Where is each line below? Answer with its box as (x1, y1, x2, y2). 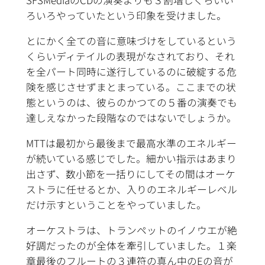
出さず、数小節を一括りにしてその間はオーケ (25, 166, 235, 181)
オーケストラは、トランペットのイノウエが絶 (25, 222, 237, 237)
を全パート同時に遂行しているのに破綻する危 (25, 64, 237, 79)
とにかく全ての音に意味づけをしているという (25, 34, 237, 49)
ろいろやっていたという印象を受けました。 (25, 8, 227, 23)
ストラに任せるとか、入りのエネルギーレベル (25, 182, 237, 196)
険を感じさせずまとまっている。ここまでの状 (25, 80, 236, 95)
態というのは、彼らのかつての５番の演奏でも (25, 95, 237, 110)
